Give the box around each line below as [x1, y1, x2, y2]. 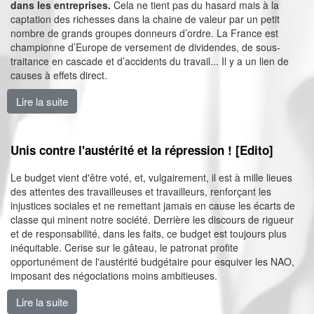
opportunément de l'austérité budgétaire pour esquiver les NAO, [11, 254, 294, 268]
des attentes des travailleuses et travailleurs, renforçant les [11, 184, 271, 198]
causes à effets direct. [11, 68, 107, 82]
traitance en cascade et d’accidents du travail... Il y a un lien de [11, 54, 289, 68]
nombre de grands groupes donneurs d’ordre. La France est [11, 26, 278, 40]
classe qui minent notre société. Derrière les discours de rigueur [11, 212, 294, 226]
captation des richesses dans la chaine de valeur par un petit [11, 12, 280, 26]
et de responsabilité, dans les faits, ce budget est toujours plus [11, 226, 287, 240]
